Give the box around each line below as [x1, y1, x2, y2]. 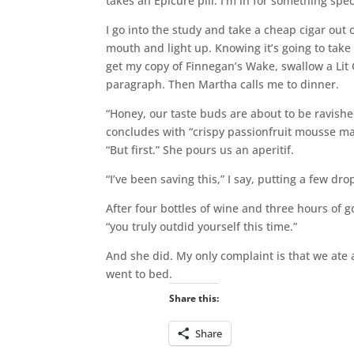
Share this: [168, 291, 219, 305]
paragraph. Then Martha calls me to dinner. [106, 76, 340, 92]
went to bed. [106, 265, 173, 281]
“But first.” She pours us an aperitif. [106, 141, 295, 157]
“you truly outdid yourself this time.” [106, 218, 298, 234]
